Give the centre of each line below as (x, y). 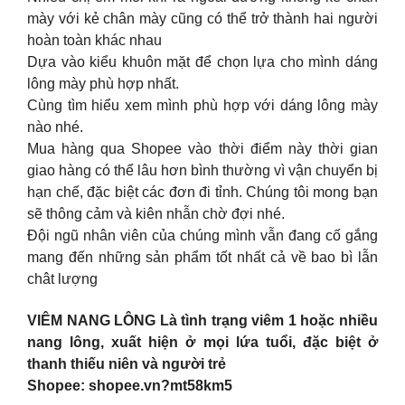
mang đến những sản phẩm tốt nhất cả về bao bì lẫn (202, 257)
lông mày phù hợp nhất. (103, 83)
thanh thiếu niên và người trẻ (127, 364)
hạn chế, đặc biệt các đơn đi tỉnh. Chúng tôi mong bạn (202, 192)
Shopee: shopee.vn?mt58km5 (130, 386)
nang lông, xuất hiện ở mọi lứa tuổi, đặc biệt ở (202, 343)
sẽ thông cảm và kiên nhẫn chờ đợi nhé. (156, 213)
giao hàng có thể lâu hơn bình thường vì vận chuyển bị (202, 170)
